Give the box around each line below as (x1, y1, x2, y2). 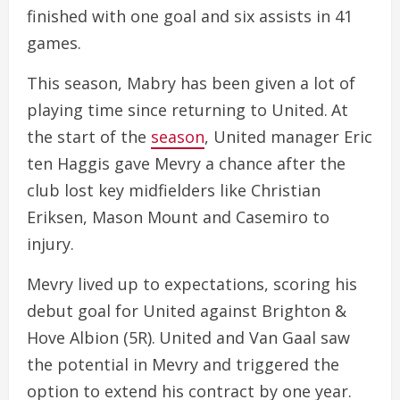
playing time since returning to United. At (27, 99, 348, 121)
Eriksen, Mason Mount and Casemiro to (27, 206, 329, 229)
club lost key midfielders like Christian (27, 179, 321, 202)
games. (27, 32, 88, 54)
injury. (27, 233, 74, 255)
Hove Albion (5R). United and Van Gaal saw (27, 327, 350, 349)
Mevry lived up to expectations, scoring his (27, 273, 357, 296)
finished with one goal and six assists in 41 (27, 5, 353, 28)
